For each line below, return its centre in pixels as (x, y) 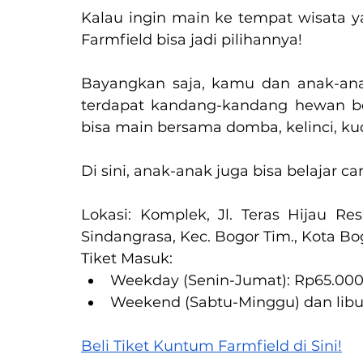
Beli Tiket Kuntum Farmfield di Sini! (211, 346)
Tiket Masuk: (127, 259)
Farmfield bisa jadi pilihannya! (192, 40)
